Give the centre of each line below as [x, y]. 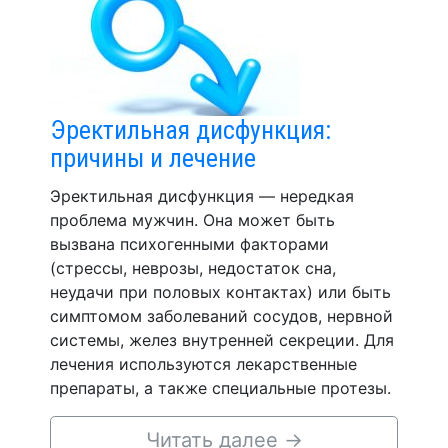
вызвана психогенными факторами [189, 244]
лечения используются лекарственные [203, 364]
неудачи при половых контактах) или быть [220, 292]
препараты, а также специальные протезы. [220, 388]
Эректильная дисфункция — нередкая [202, 196]
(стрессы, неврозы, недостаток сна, [193, 268]
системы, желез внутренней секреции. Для [222, 340]
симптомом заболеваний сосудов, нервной [221, 316]
